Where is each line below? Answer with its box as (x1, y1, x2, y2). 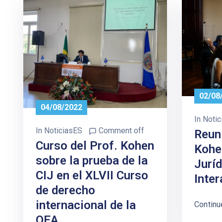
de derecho (36, 183, 95, 198)
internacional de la (36, 198, 136, 213)
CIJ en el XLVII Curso (36, 168, 148, 183)
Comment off (99, 126, 144, 136)
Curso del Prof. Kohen (36, 139, 154, 153)
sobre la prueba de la (36, 154, 148, 168)
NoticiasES (44, 126, 82, 136)
